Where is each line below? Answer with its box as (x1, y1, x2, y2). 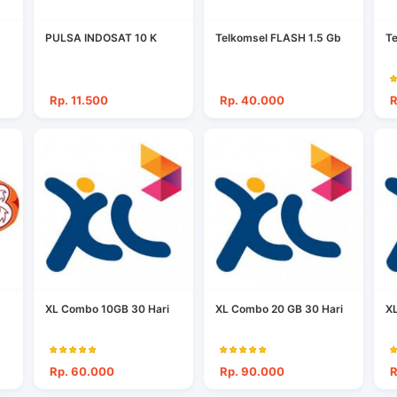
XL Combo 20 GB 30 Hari (214, 302, 343, 316)
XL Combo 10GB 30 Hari (45, 302, 170, 316)
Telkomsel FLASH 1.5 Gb (214, 31, 341, 45)
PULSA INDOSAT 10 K (45, 31, 158, 45)
